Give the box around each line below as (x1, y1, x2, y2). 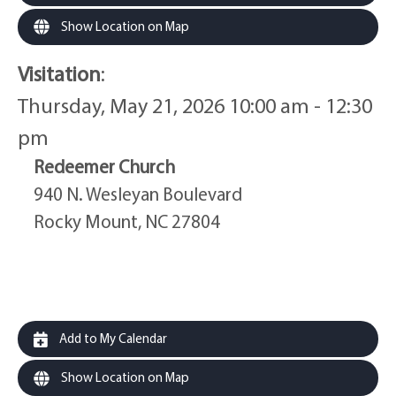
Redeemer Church (34, 155, 175, 179)
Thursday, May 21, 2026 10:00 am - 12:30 (18, 92, 372, 119)
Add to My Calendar (57, 330, 167, 347)
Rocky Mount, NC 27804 (34, 209, 220, 233)
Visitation (18, 60, 101, 88)
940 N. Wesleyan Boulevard (34, 182, 242, 206)
